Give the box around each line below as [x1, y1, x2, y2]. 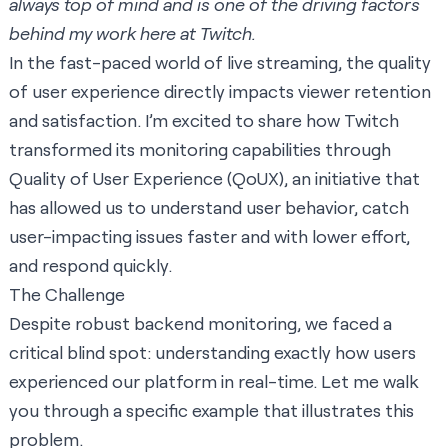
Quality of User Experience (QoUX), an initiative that [9, 167, 420, 190]
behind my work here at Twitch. [9, 22, 256, 45]
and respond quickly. [9, 254, 172, 277]
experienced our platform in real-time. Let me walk [9, 370, 419, 393]
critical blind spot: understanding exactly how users [9, 341, 416, 364]
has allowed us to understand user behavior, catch [9, 196, 409, 219]
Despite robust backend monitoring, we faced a [9, 312, 392, 335]
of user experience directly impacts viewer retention [9, 80, 431, 103]
